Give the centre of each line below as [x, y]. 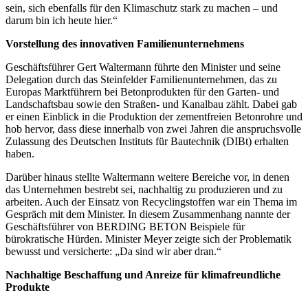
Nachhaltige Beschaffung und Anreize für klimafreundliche [143, 275]
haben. [20, 154]
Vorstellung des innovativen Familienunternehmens [125, 44]
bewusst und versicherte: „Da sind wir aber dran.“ [113, 251]
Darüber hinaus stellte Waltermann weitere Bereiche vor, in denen [147, 177]
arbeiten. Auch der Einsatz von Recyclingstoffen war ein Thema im [151, 202]
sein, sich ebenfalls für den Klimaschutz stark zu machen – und [142, 8]
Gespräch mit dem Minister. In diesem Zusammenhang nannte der [148, 214]
